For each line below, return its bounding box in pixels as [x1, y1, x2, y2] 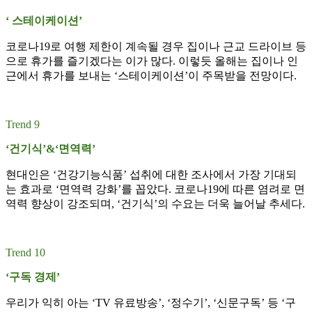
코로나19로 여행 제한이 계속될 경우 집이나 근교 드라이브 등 [6, 40, 306, 53]
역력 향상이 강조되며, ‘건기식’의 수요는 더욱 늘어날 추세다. [6, 198, 305, 210]
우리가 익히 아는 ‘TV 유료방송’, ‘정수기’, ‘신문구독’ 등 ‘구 [6, 297, 296, 309]
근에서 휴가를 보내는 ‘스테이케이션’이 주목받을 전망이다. [6, 70, 297, 82]
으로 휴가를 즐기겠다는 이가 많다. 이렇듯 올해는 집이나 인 [6, 55, 298, 68]
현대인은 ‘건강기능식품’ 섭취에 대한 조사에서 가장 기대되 [6, 169, 297, 181]
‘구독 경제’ [6, 271, 60, 283]
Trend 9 [6, 118, 40, 131]
